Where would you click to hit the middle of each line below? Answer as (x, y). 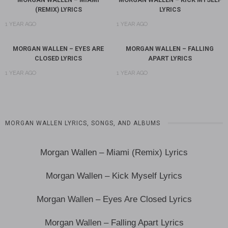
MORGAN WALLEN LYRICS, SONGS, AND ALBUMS (83, 123)
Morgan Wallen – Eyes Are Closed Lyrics (114, 199)
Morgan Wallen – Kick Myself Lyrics (114, 176)
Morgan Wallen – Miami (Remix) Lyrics (114, 152)
